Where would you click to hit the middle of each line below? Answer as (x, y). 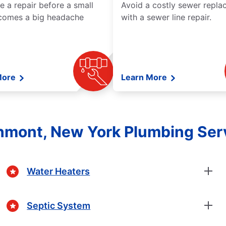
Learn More (145, 77)
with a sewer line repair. (166, 17)
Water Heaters (59, 171)
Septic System (59, 205)
